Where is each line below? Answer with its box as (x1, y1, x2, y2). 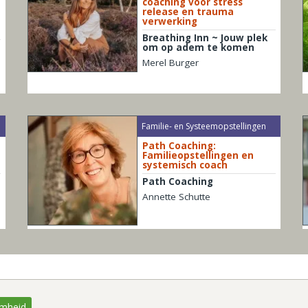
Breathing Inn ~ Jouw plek (142, 31, 267, 44)
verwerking (142, 14, 197, 27)
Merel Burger (142, 56, 199, 69)
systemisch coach (142, 159, 228, 172)
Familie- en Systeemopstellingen (142, 120, 267, 132)
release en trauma (142, 5, 234, 18)
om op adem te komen (142, 41, 254, 54)
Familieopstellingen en (142, 149, 254, 162)
